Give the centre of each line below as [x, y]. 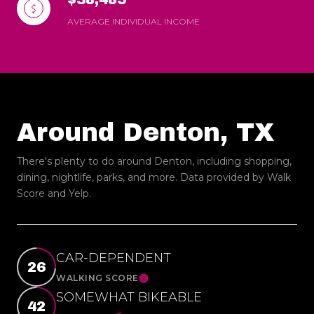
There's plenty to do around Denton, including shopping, [154, 161]
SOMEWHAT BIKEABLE [129, 298]
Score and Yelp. [54, 193]
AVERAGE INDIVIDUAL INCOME [134, 21]
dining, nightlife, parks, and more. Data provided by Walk [154, 177]
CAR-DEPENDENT [114, 258]
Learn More [172, 282]
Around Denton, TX [145, 132]
